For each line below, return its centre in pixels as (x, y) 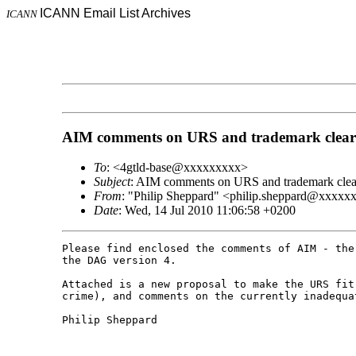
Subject (112, 182)
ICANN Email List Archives (115, 13)
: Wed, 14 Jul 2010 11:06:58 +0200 (207, 211)
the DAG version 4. (119, 261)
